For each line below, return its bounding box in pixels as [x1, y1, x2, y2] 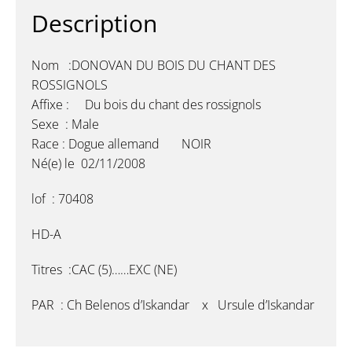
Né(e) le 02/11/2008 [31, 154, 145, 172]
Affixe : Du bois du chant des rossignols [31, 95, 261, 113]
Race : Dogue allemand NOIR [31, 134, 211, 152]
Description [31, 6, 157, 39]
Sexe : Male [31, 115, 99, 133]
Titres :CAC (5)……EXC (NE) [31, 260, 177, 278]
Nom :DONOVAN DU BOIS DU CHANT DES [31, 56, 276, 74]
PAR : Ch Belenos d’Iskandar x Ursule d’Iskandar [31, 295, 314, 313]
